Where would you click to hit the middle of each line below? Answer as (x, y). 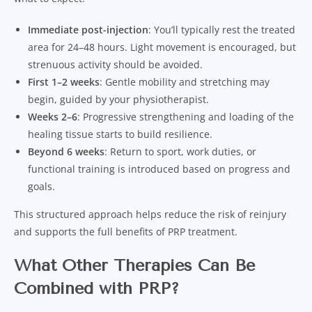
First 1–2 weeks (64, 81)
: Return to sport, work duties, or (180, 151)
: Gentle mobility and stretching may (185, 81)
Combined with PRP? (96, 288)
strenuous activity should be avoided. (115, 64)
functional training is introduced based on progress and (159, 169)
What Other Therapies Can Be (134, 265)
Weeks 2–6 (53, 116)
